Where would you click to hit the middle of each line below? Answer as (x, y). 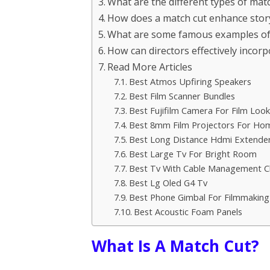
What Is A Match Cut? (175, 246)
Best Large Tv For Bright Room (193, 153)
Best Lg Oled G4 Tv (168, 182)
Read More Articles (150, 67)
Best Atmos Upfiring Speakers (190, 81)
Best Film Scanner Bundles (182, 96)
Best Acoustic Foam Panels (188, 211)
